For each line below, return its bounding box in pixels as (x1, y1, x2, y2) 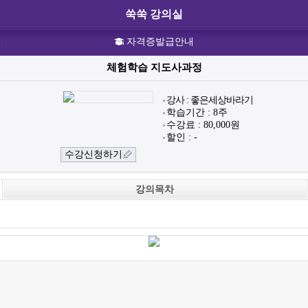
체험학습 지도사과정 (106, 62, 202, 73)
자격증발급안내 (126, 36, 194, 47)
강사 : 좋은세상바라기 (166, 95, 253, 105)
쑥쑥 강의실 (125, 8, 183, 20)
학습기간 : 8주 (166, 107, 228, 118)
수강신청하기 (65, 149, 122, 159)
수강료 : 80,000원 (166, 120, 240, 130)
